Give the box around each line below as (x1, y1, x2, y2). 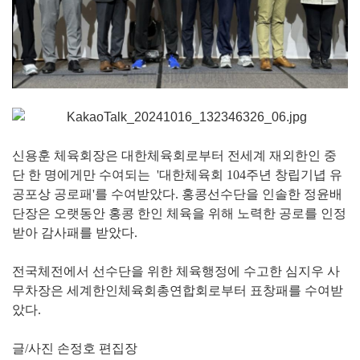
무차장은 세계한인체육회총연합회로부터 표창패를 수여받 (12, 284, 343, 298)
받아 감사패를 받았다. (12, 226, 137, 240)
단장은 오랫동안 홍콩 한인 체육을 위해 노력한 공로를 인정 (12, 207, 346, 221)
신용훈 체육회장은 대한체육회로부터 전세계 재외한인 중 (12, 149, 337, 163)
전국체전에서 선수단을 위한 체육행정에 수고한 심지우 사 (12, 264, 340, 279)
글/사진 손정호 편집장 (12, 342, 137, 356)
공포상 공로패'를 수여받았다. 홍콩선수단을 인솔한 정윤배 (12, 187, 342, 202)
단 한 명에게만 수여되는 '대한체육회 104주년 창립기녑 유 (12, 168, 342, 182)
